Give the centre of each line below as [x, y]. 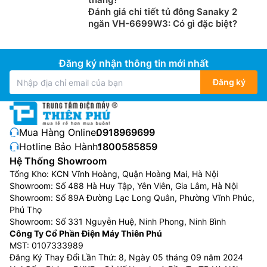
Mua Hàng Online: [59, 133]
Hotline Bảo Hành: [60, 147]
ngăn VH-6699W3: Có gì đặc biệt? [163, 24]
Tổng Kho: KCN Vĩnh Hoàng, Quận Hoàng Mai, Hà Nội [114, 174]
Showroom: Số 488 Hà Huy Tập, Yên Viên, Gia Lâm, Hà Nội [124, 186]
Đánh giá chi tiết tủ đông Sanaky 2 [163, 12]
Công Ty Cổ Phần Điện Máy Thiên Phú [86, 234]
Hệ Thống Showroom [58, 161]
